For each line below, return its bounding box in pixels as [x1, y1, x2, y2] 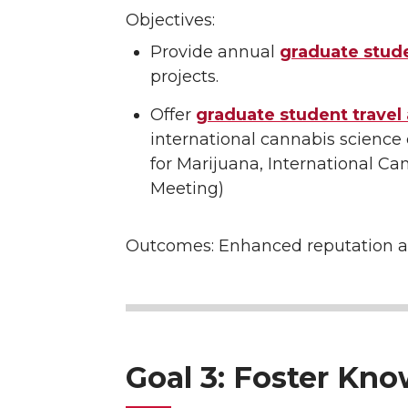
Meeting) [150, 178, 224, 199]
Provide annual [150, 41, 280, 62]
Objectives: [126, 9, 215, 30]
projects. [150, 66, 219, 87]
